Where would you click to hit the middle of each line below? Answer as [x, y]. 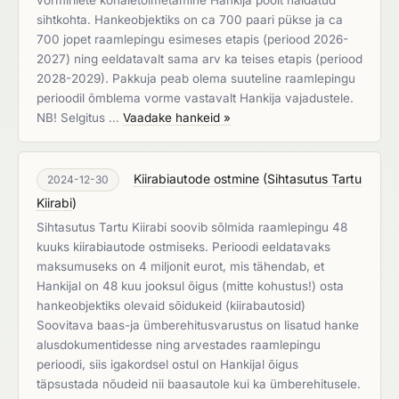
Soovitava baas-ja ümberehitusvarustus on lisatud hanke [198, 325]
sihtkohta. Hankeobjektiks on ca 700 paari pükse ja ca [190, 20]
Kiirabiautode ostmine [196, 179]
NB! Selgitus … [80, 118]
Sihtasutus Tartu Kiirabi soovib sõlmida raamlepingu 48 [192, 227]
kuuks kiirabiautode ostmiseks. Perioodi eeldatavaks [183, 247]
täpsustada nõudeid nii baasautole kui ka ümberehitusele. [199, 384]
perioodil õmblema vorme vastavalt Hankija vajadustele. [195, 98]
